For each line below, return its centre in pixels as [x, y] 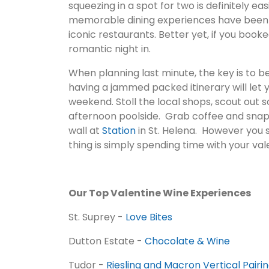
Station [120, 131]
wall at [85, 131]
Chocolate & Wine [187, 241]
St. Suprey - [97, 217]
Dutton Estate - [107, 241]
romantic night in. [110, 49]
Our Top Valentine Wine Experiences [160, 193]
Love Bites [149, 217]
